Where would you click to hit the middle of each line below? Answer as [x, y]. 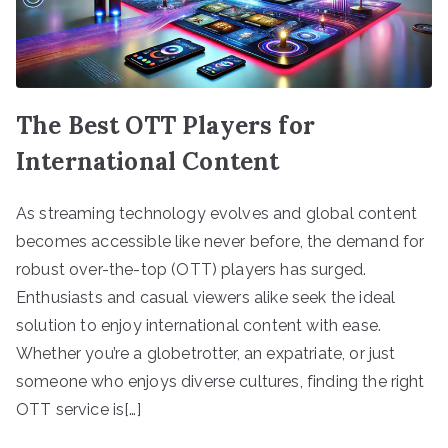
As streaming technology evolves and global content [217, 213]
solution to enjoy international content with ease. [199, 325]
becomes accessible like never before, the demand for [220, 241]
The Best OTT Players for [165, 125]
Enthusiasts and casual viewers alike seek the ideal [206, 297]
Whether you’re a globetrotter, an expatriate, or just [206, 353]
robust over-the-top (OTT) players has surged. [191, 269]
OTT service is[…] [78, 409]
